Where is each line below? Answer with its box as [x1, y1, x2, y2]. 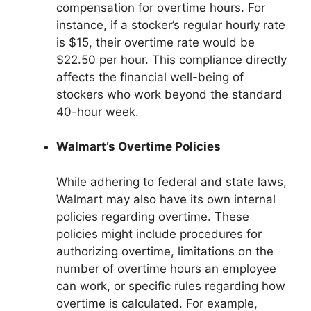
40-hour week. [56, 104, 139, 119]
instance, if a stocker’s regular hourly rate [56, 17, 285, 32]
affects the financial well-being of [56, 69, 244, 84]
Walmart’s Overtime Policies [56, 140, 221, 154]
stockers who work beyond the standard [56, 87, 283, 101]
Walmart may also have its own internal [56, 192, 276, 206]
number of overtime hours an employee [56, 261, 276, 276]
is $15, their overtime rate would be [56, 35, 255, 49]
